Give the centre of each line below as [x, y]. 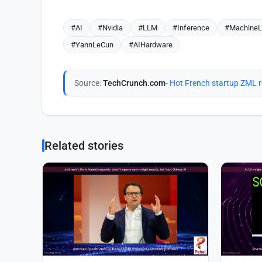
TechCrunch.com [134, 83]
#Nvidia [110, 27]
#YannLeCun [92, 44]
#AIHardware [151, 44]
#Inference [191, 27]
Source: [89, 83]
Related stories [84, 145]
